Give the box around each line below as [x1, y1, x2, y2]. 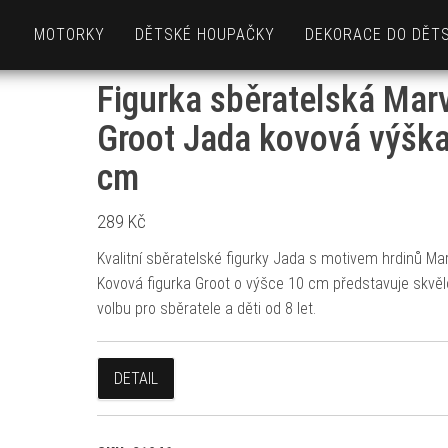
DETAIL [113, 369, 158, 388]
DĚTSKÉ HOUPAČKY [135, 25, 275, 44]
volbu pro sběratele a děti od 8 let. [96, 299, 316, 318]
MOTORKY [34, 25, 105, 44]
